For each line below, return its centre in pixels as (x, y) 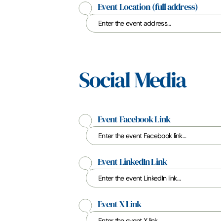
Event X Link (120, 204)
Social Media (132, 80)
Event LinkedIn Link (132, 162)
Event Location (125, 7)
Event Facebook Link (134, 119)
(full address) (175, 7)
